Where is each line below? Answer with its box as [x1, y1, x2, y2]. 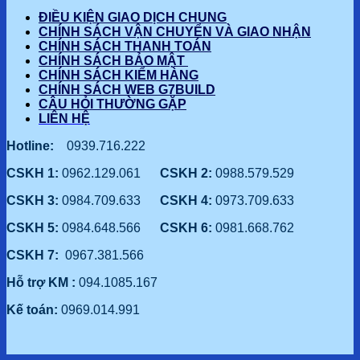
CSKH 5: [6, 221, 62, 235]
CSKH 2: [160, 166, 215, 181]
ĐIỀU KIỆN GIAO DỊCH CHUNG [39, 10, 227, 25]
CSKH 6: [160, 221, 215, 235]
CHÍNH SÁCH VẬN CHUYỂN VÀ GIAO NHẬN [39, 25, 311, 39]
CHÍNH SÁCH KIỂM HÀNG [39, 68, 198, 83]
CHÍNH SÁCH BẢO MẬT [39, 54, 188, 68]
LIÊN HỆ [39, 112, 90, 126]
